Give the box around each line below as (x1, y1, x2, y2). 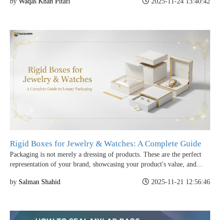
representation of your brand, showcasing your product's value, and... (10, 160, 202, 168)
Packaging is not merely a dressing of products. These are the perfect (10, 150, 201, 158)
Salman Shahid (19, 178, 60, 186)
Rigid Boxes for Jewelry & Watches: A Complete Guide (10, 138, 201, 148)
